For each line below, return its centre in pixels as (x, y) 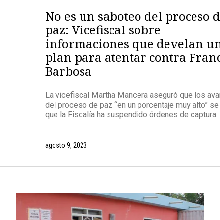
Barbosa (69, 71)
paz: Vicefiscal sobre (103, 29)
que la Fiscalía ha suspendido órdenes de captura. (131, 115)
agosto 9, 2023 (66, 146)
